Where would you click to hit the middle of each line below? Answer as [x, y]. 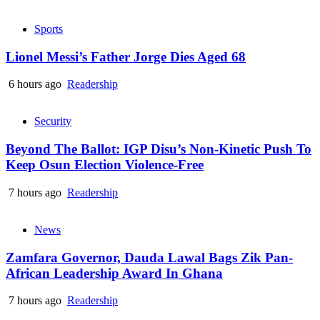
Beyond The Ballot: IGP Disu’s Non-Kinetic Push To [159, 149]
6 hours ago [35, 84]
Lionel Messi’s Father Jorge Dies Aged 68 [126, 56]
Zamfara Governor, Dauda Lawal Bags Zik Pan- [149, 257]
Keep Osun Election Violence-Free [105, 165]
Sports [49, 29]
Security [53, 121]
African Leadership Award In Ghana [114, 273]
